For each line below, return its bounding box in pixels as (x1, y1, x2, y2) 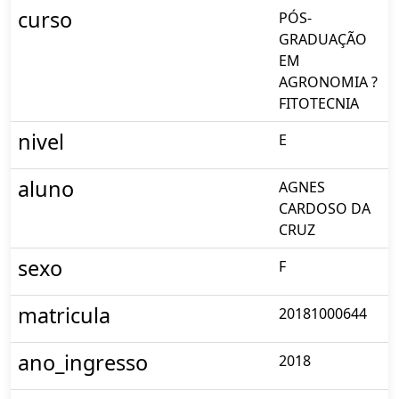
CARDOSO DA (279, 198, 370, 218)
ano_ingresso (18, 347, 148, 377)
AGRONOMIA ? (279, 71, 378, 92)
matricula (18, 300, 110, 330)
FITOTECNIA (279, 93, 359, 113)
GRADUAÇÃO (279, 28, 367, 49)
